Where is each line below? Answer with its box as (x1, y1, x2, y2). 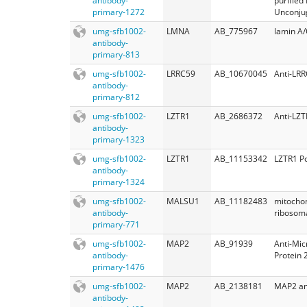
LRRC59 (167, 67, 195, 79)
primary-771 (93, 218, 140, 230)
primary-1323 (93, 133, 145, 145)
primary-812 (93, 90, 140, 103)
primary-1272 (93, 5, 145, 18)
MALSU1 (167, 195, 199, 207)
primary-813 (93, 48, 140, 60)
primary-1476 (93, 260, 145, 273)
